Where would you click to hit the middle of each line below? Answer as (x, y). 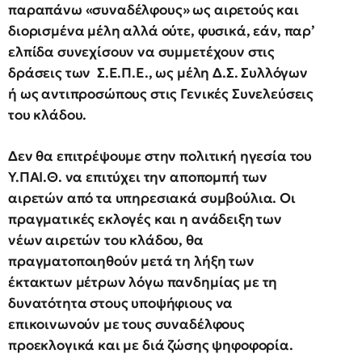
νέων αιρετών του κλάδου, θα (106, 240)
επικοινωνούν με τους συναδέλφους (126, 324)
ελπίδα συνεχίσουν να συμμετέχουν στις (142, 51)
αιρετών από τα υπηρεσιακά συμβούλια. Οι (152, 198)
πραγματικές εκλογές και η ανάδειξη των (145, 219)
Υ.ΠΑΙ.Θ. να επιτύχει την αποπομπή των (138, 177)
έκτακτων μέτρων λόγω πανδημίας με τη (143, 282)
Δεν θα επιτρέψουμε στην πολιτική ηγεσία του (160, 156)
